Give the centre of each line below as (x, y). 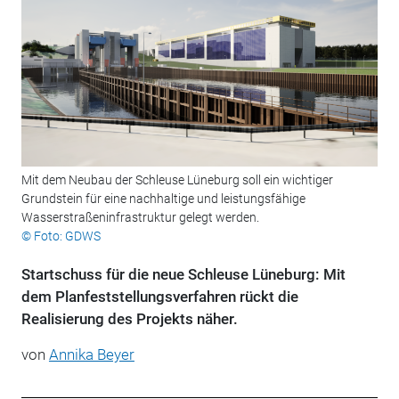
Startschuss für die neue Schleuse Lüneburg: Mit (183, 275)
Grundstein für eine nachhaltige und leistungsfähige (163, 199)
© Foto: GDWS (61, 236)
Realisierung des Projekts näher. (129, 319)
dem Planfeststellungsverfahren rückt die (159, 297)
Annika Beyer (91, 355)
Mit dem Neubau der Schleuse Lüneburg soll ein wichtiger (177, 180)
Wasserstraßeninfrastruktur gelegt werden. (140, 218)
